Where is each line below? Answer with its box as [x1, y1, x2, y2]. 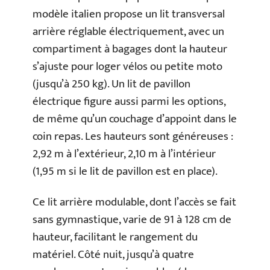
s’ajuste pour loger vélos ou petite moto [33, 57, 222, 76]
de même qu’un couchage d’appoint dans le [33, 109, 237, 128]
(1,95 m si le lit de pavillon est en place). [33, 162, 218, 181]
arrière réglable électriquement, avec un [33, 22, 224, 41]
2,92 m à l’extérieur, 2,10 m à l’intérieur [33, 144, 216, 163]
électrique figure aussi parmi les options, [33, 92, 225, 111]
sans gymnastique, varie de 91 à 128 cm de [33, 210, 231, 230]
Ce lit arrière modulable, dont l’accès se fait [33, 193, 236, 212]
